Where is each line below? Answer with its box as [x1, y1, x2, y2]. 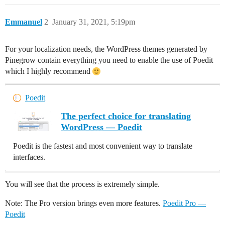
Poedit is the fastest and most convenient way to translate [13, 142, 192, 150]
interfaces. [13, 153, 45, 161]
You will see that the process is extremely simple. [5, 180, 160, 188]
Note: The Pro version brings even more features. [5, 199, 163, 207]
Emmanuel [5, 18, 42, 26]
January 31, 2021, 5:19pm [52, 18, 135, 26]
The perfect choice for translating [61, 111, 191, 121]
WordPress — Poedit [61, 122, 143, 132]
